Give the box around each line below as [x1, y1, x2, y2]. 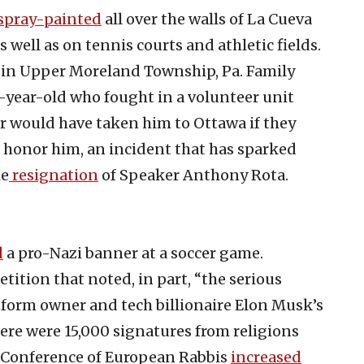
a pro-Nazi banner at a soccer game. [3, 243, 263, 262]
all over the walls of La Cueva [102, 9, 312, 28]
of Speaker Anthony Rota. [98, 165, 288, 184]
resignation [9, 165, 98, 184]
